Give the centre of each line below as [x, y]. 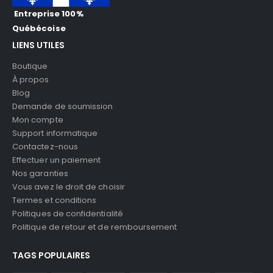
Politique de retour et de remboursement [95, 227]
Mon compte [38, 120]
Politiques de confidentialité [68, 214]
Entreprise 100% [48, 13]
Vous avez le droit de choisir [69, 187]
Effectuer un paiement [57, 160]
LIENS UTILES [38, 45]
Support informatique [55, 133]
